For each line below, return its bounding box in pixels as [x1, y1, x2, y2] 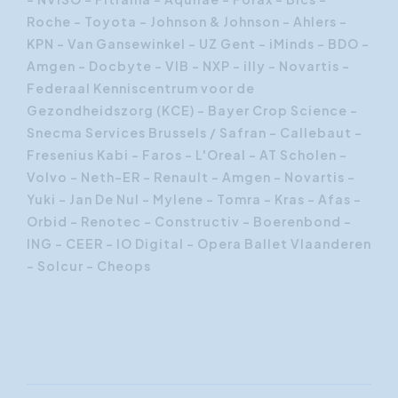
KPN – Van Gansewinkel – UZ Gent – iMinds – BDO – [27, 36, 370, 52]
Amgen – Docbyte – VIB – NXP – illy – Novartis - [27, 58, 350, 74]
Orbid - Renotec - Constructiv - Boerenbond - [27, 213, 352, 229]
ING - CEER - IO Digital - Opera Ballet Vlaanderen [27, 235, 371, 251]
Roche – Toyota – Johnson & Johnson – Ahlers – [27, 13, 347, 29]
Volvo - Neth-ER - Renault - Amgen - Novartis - [27, 169, 355, 185]
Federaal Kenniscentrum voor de [27, 80, 255, 96]
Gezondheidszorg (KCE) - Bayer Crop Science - [27, 102, 358, 118]
